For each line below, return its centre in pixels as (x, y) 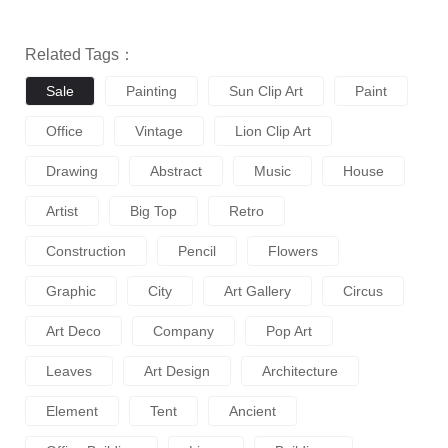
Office (64, 130)
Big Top (153, 210)
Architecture (300, 370)
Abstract (176, 170)
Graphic (71, 290)
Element (72, 410)
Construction (86, 250)
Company (183, 330)
